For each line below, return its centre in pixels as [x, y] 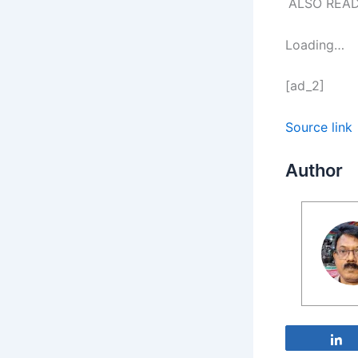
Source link [319, 127]
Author [314, 171]
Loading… [315, 44]
